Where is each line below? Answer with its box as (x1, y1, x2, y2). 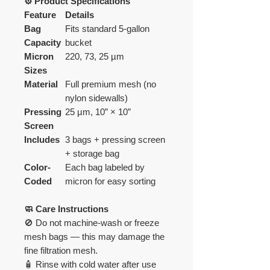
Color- (24, 162, 51, 173)
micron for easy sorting (65, 176, 155, 187)
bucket (65, 37, 92, 48)
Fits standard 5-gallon (65, 24, 149, 34)
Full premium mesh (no (65, 79, 156, 90)
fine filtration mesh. (24, 245, 98, 256)
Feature (24, 10, 56, 20)
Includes (24, 134, 60, 145)
